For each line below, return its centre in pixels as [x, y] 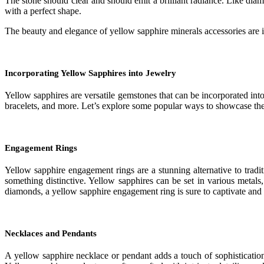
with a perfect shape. [43, 11]
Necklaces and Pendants [51, 233]
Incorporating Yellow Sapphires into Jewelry [90, 73]
